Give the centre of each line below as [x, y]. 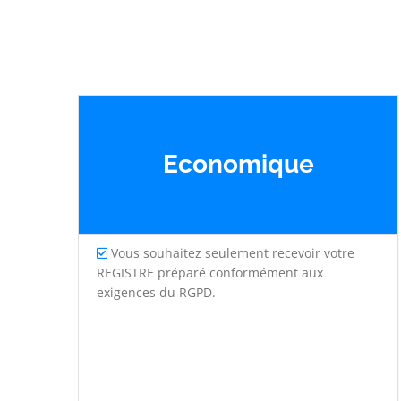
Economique [238, 165]
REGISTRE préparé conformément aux [210, 273]
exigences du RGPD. [156, 292]
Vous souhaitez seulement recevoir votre [231, 253]
